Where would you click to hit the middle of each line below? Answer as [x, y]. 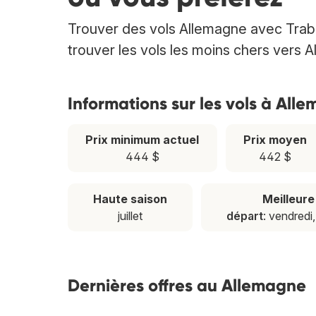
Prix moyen [275, 140]
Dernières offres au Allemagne [187, 286]
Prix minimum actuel [142, 140]
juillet [130, 216]
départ [245, 216]
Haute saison [130, 199]
